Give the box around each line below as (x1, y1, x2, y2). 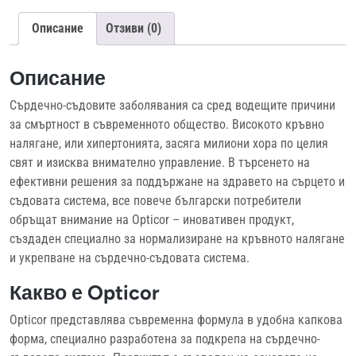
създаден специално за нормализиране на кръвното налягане (10, 230, 345, 246)
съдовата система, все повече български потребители (10, 192, 301, 208)
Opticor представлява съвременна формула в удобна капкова (10, 311, 342, 327)
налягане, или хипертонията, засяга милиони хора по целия (10, 135, 328, 151)
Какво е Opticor (10, 280, 160, 304)
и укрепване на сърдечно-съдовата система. (10, 250, 250, 265)
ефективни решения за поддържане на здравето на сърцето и (10, 173, 345, 189)
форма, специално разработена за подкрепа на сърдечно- (10, 331, 320, 346)
